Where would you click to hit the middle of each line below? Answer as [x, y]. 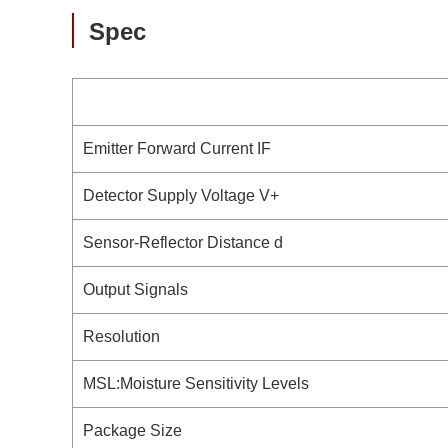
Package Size [132, 430]
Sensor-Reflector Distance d [183, 242]
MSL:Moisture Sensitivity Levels [196, 383]
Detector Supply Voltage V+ [181, 195]
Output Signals [135, 289]
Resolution [121, 336]
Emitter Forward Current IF [177, 148]
